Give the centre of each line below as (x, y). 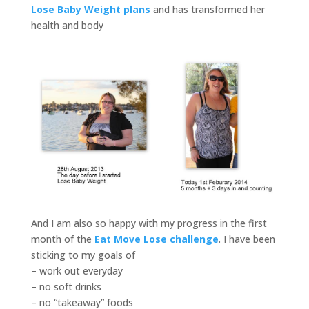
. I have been (247, 239)
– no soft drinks (66, 286)
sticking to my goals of (83, 255)
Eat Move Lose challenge (156, 239)
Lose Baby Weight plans (90, 9)
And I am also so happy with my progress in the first (149, 223)
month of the (62, 239)
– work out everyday (77, 270)
